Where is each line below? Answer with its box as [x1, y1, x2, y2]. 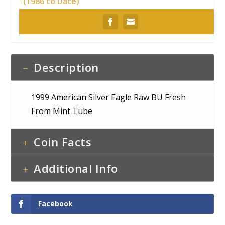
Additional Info [34, 161, 118, 176]
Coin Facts [34, 134, 92, 150]
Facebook [38, 199, 73, 209]
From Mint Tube [31, 105, 93, 117]
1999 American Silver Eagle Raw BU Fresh [31, 92, 186, 103]
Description [34, 60, 99, 75]
